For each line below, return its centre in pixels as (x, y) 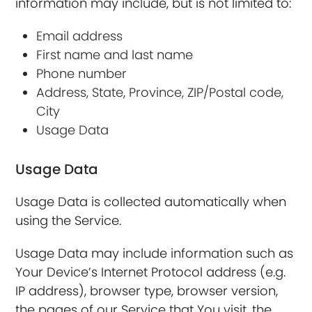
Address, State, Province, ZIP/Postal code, (160, 92)
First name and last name (115, 55)
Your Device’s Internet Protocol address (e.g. (151, 272)
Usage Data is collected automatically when (151, 202)
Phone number (82, 73)
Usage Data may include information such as (155, 253)
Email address (80, 36)
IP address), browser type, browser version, (147, 291)
